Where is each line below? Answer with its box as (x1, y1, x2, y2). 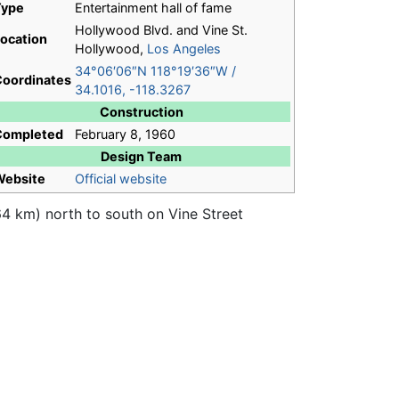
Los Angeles (147, 41, 221, 57)
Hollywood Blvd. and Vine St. (75, 22, 248, 38)
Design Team (101, 149, 182, 165)
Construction (99, 104, 183, 120)
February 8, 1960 (75, 126, 175, 142)
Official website (75, 171, 167, 187)
